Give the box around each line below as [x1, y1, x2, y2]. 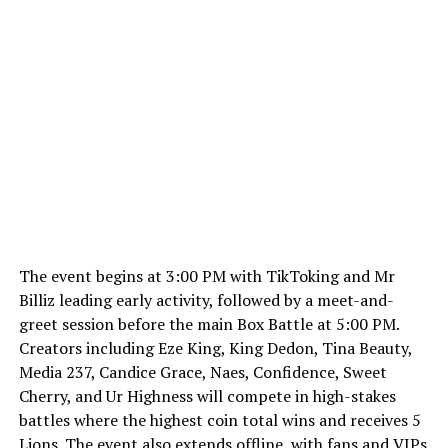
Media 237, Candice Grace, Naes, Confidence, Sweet [18, 360, 387, 383]
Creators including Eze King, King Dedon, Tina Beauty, [18, 336, 412, 359]
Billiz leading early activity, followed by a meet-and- [18, 288, 394, 311]
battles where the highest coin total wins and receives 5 [18, 408, 421, 431]
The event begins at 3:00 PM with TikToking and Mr [18, 264, 395, 287]
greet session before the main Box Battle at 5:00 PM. [18, 312, 399, 335]
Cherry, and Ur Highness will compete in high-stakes [18, 384, 396, 407]
